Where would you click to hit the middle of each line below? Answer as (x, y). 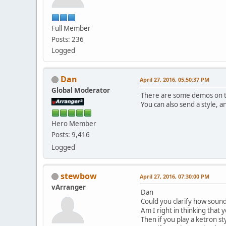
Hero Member (74, 123)
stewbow (79, 176)
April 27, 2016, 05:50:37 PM (175, 79)
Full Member (71, 28)
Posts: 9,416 (71, 134)
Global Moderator (81, 90)
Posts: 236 (68, 39)
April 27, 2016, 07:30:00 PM (175, 176)
